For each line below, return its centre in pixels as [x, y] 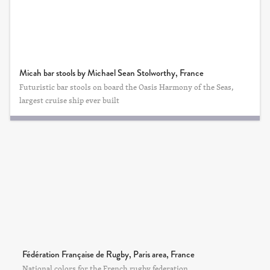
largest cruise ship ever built [69, 100]
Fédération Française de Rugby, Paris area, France [108, 254]
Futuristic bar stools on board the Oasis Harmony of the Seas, [127, 87]
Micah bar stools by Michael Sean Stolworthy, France [111, 73]
